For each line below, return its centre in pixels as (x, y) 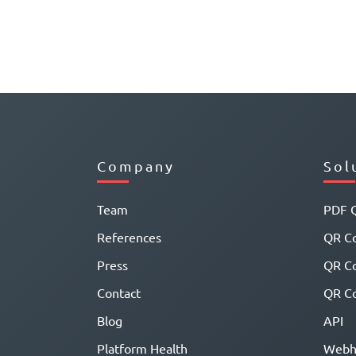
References (129, 237)
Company (136, 166)
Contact (119, 293)
